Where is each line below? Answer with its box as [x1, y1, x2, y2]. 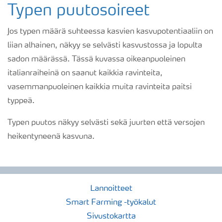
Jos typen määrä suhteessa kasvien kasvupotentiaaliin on [7, 28, 213, 36]
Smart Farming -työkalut [66, 199, 156, 207]
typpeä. [7, 97, 35, 106]
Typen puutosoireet [7, 3, 150, 20]
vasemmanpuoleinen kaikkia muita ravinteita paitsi [7, 83, 192, 92]
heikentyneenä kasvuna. [7, 133, 95, 141]
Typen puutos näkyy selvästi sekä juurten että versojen [7, 119, 205, 127]
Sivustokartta [86, 213, 136, 221]
